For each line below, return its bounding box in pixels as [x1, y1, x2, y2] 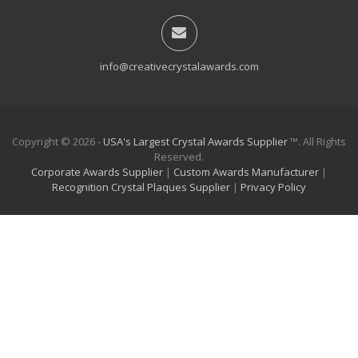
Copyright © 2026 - [12, 134, 103, 149]
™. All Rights [288, 134, 346, 149]
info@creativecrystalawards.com [99, 59, 259, 74]
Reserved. [154, 149, 204, 164]
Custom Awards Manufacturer [173, 165, 319, 179]
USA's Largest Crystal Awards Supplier [103, 134, 288, 149]
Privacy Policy [241, 180, 306, 194]
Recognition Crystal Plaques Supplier [52, 180, 230, 194]
